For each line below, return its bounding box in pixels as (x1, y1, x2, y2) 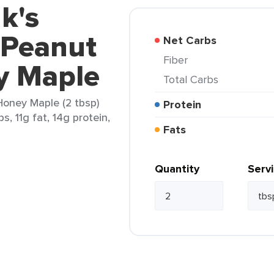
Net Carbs (171, 32, 217, 48)
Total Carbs (169, 72, 218, 87)
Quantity (155, 161, 199, 177)
